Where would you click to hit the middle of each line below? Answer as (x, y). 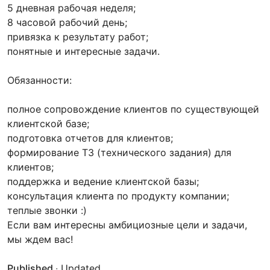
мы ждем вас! (40, 240)
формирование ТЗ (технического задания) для (119, 153)
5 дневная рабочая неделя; (71, 8)
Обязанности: (39, 80)
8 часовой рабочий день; (67, 23)
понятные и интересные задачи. (83, 52)
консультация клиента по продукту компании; (118, 196)
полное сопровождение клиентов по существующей (133, 109)
